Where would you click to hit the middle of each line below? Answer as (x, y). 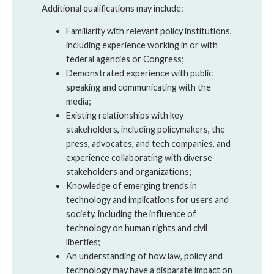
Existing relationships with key (125, 116)
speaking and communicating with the (139, 87)
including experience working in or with (142, 45)
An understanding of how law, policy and (144, 256)
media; (79, 102)
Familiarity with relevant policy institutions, (149, 31)
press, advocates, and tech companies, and (148, 144)
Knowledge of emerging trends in (131, 186)
